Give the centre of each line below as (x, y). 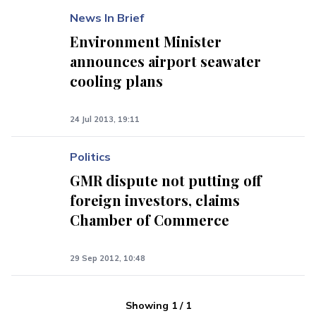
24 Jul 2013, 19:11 (105, 119)
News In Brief (107, 18)
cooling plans (117, 81)
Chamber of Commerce (150, 220)
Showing (147, 305)
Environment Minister (146, 41)
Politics (91, 157)
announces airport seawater (166, 61)
